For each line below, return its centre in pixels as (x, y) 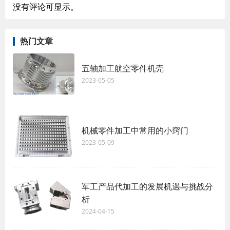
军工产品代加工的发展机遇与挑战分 (147, 186)
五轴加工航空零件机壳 (123, 69)
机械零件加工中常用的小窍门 (135, 131)
